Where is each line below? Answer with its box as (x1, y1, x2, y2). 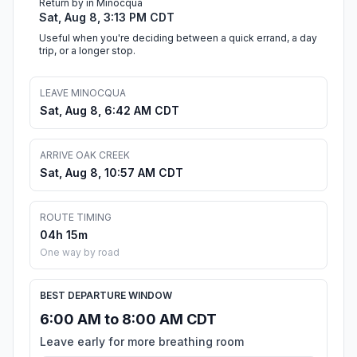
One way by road (40, 246, 120, 259)
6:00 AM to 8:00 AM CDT (40, 311, 217, 328)
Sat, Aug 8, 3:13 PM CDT (39, 10, 175, 25)
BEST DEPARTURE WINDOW (40, 289, 172, 302)
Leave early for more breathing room (40, 335, 244, 349)
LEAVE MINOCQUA (40, 87, 126, 100)
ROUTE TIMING (40, 211, 112, 224)
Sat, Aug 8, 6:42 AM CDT (40, 104, 179, 118)
